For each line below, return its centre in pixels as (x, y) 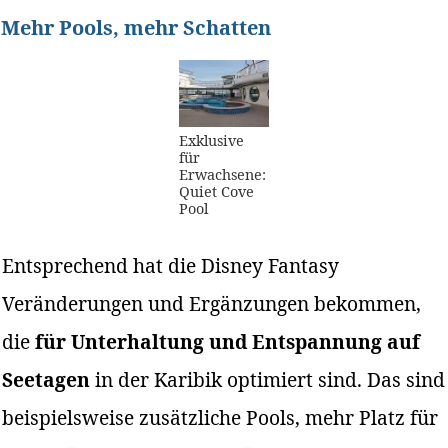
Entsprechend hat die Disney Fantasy (171, 266)
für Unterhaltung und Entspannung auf (228, 342)
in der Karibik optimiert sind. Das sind (268, 380)
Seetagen (46, 380)
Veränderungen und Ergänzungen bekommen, (212, 304)
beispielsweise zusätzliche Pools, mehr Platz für (220, 418)
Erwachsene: (222, 175)
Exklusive (211, 141)
